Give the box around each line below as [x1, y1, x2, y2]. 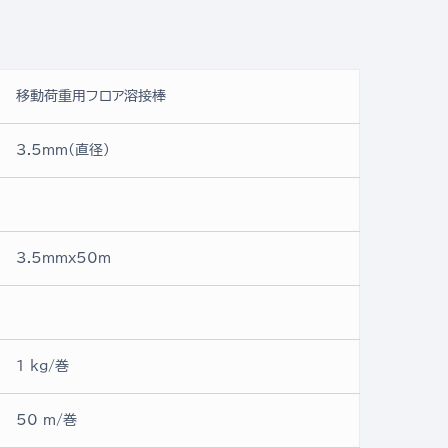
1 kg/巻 [16, 359, 69, 373]
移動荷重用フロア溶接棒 [16, 89, 166, 103]
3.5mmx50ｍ [16, 251, 111, 265]
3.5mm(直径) [16, 143, 110, 157]
